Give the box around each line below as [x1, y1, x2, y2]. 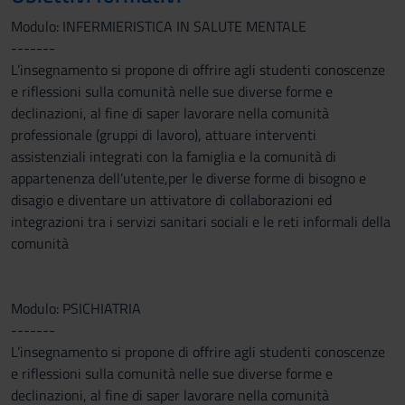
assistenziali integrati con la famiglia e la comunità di [11, 146, 336, 167]
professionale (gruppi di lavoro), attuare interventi [11, 124, 316, 146]
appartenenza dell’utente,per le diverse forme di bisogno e [11, 167, 366, 189]
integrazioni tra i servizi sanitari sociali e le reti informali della [11, 211, 391, 232]
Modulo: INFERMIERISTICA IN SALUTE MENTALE [11, 15, 306, 37]
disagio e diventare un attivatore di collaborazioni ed [11, 189, 332, 211]
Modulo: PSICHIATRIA [11, 297, 141, 319]
